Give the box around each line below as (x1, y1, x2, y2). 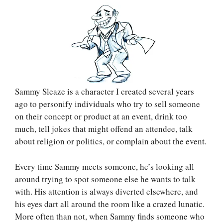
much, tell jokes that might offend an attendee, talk (15, 123, 193, 135)
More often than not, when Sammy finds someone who (15, 210, 205, 222)
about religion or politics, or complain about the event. (15, 135, 207, 147)
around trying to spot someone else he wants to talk (15, 173, 196, 185)
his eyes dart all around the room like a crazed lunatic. (15, 198, 205, 210)
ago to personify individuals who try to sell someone (15, 98, 200, 110)
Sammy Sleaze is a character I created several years (15, 86, 194, 98)
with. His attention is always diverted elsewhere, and (15, 185, 198, 197)
